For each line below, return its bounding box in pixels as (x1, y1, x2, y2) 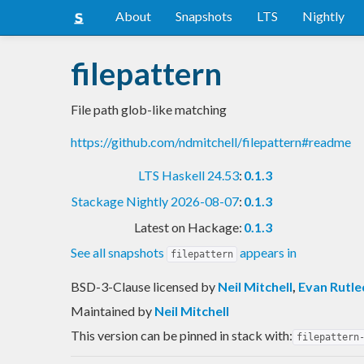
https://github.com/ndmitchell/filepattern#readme (71, 133, 351, 149)
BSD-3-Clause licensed (71, 278, 201, 294)
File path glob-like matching (71, 101, 227, 117)
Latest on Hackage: (134, 219, 242, 235)
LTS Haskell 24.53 (138, 167, 239, 183)
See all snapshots (71, 244, 167, 260)
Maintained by (71, 302, 154, 318)
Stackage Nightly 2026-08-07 (71, 193, 239, 209)
